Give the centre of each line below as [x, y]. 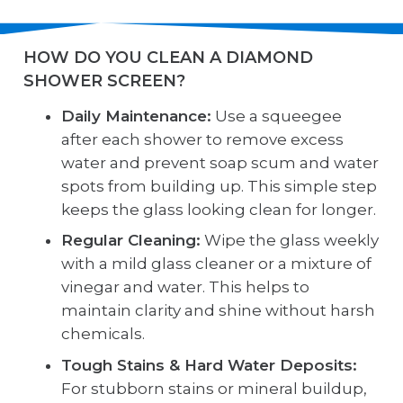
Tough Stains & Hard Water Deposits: [209, 365]
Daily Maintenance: [136, 116]
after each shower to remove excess [202, 139]
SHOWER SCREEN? [104, 81]
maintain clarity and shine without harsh [218, 311]
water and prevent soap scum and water [220, 162]
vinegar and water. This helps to [185, 287]
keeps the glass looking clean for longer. [219, 209]
